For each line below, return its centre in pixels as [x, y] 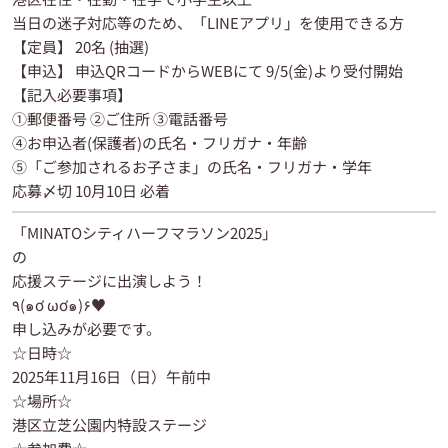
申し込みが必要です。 [86, 328]
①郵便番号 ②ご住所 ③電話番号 [120, 118]
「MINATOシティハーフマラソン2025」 [144, 232]
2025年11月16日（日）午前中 [111, 376]
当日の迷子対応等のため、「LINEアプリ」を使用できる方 [208, 22]
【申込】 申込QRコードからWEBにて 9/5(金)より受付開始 [207, 70]
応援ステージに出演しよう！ [109, 280]
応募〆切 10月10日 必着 [91, 190]
